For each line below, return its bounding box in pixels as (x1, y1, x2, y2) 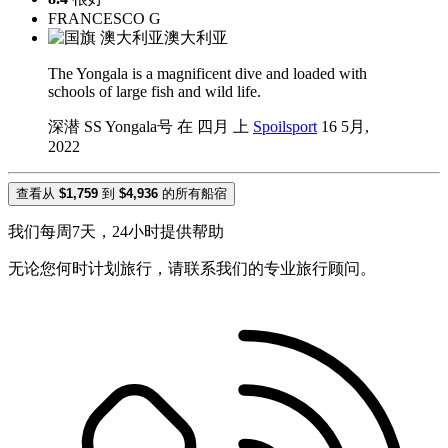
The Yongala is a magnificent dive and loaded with (48, 65, 367, 83)
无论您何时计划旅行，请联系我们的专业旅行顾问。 (8, 260, 376, 278)
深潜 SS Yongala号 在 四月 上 (48, 118, 253, 136)
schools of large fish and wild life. (48, 83, 261, 101)
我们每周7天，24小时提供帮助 (8, 223, 224, 241)
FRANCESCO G (48, 10, 161, 28)
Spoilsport (253, 118, 317, 136)
